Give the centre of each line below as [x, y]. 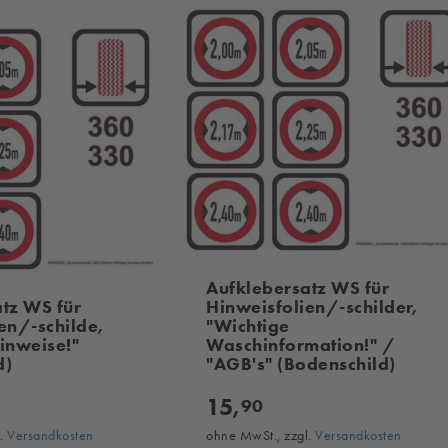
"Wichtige [248, 326]
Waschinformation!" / [301, 345]
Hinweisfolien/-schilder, [312, 307]
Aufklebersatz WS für [298, 288]
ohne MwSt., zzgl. [261, 435]
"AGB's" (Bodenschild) [301, 364]
